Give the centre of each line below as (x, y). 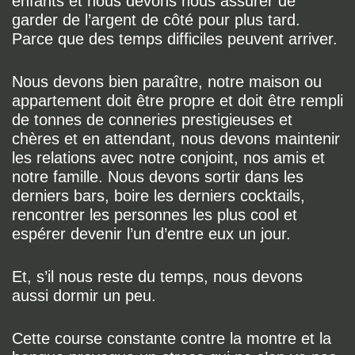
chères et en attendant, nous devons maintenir (176, 139)
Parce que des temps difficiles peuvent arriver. (175, 39)
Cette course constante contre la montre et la (172, 338)
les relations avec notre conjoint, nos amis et (168, 158)
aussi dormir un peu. (84, 296)
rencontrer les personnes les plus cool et (155, 215)
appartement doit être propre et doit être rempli (177, 101)
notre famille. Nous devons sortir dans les (158, 177)
